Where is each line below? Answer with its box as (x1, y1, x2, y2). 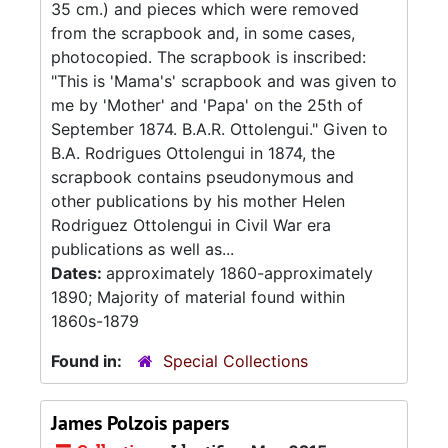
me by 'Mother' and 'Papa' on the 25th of (51, 95, 363, 115)
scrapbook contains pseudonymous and (51, 167, 354, 187)
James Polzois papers (51, 410, 229, 436)
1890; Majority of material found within (51, 287, 345, 307)
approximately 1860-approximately (106, 263, 373, 283)
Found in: (51, 351, 126, 371)
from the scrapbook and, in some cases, (51, 23, 355, 43)
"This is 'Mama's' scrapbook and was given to (51, 71, 397, 91)
